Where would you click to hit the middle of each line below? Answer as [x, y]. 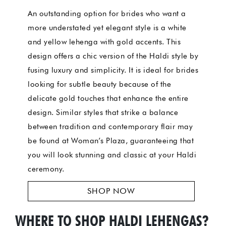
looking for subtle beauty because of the [99, 84]
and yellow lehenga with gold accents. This [104, 42]
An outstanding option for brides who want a [107, 13]
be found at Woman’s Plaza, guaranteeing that [111, 140]
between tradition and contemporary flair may [110, 126]
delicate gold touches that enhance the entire [108, 98]
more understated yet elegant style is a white [107, 27]
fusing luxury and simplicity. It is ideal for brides [113, 70]
